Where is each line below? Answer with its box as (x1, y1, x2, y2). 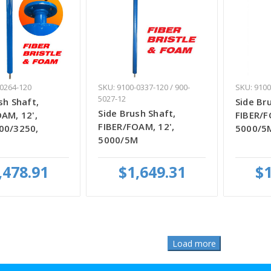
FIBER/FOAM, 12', (98, 120, 175, 132)
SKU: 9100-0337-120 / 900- (98, 81, 191, 93)
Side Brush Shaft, (98, 106, 176, 119)
